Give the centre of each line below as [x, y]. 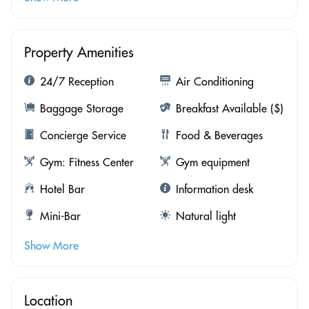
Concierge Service [83, 135]
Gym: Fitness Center [87, 162]
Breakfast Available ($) [229, 108]
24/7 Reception [77, 81]
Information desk [214, 189]
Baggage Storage [82, 108]
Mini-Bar [60, 216]
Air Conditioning [215, 81]
